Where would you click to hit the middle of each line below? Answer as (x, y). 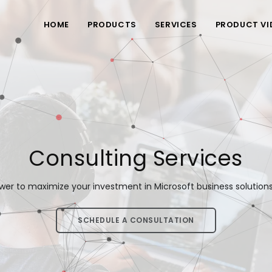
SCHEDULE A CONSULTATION (136, 220)
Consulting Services (136, 158)
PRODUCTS (112, 25)
